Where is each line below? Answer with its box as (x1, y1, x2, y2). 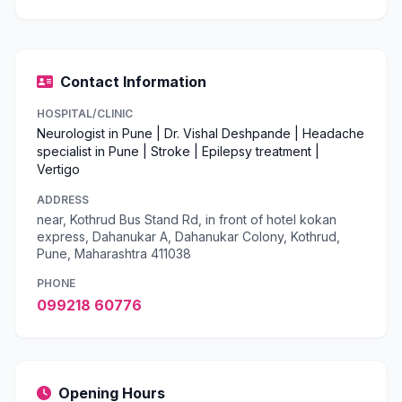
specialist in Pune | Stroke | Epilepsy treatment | (37, 144, 319, 159)
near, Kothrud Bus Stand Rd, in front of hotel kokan (37, 212, 336, 227)
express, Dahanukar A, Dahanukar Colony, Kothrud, (37, 229, 340, 244)
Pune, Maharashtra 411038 (37, 246, 191, 261)
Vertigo (37, 162, 80, 177)
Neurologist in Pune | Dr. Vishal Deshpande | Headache (37, 126, 364, 141)
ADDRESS (37, 193, 89, 206)
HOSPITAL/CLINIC (37, 107, 133, 120)
